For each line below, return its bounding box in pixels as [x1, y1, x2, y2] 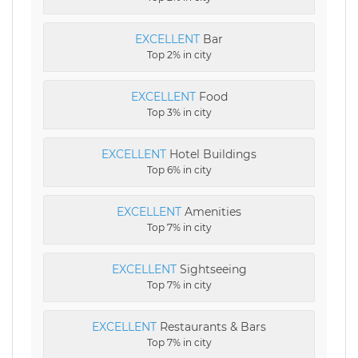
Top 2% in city [146, 49, 212, 61]
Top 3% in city [146, 106, 212, 118]
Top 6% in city [146, 164, 212, 176]
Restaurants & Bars [157, 320, 266, 334]
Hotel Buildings [166, 147, 257, 161]
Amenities [181, 205, 241, 219]
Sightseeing [176, 262, 247, 276]
